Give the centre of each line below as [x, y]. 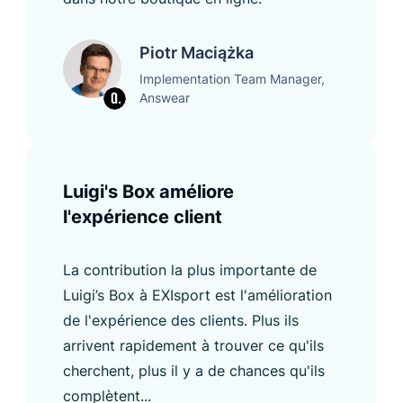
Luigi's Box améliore [148, 191]
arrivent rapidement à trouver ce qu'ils [193, 345]
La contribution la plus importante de [190, 269]
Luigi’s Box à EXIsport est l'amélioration [197, 295]
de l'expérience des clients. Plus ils [181, 320]
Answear [165, 97]
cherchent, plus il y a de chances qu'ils [194, 370]
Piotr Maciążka [197, 52]
